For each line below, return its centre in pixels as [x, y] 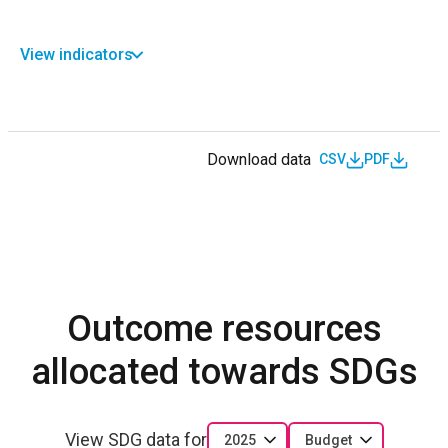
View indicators [76, 54]
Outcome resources [224, 328]
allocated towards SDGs [224, 371]
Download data [259, 159]
